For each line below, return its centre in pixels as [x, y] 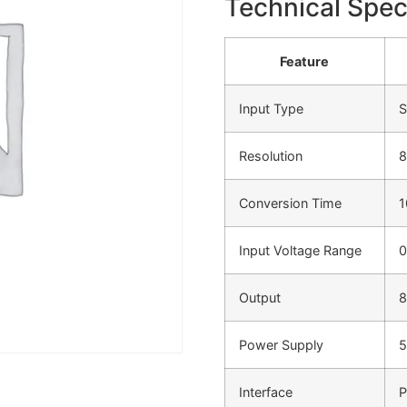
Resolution [270, 156]
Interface [265, 392]
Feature [305, 62]
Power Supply [281, 345]
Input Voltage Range [300, 251]
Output [259, 298]
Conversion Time [290, 203]
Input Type [271, 109]
